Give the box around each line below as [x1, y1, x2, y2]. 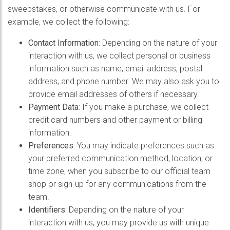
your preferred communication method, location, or [28, 154, 213, 163]
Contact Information [28, 38, 99, 48]
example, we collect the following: [8, 17, 129, 27]
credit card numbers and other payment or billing [28, 115, 202, 125]
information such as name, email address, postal [28, 64, 202, 73]
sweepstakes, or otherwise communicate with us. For [8, 4, 200, 14]
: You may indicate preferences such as [73, 141, 214, 150]
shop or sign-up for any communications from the [28, 179, 206, 189]
